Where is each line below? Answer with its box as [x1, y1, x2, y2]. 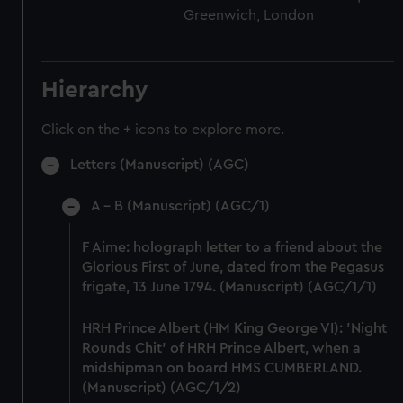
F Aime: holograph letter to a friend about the [81, 240, 382, 255]
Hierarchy [41, 78, 149, 102]
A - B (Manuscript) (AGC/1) [90, 199, 270, 213]
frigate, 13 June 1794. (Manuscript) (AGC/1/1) [81, 280, 377, 294]
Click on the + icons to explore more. [41, 122, 285, 137]
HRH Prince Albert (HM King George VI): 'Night [81, 321, 387, 336]
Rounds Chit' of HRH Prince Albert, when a [81, 341, 361, 355]
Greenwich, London [184, 8, 315, 22]
